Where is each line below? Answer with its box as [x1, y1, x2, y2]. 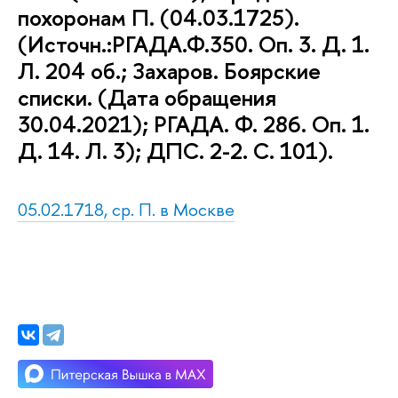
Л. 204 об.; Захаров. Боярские [18, 54, 321, 86]
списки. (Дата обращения [18, 81, 276, 113]
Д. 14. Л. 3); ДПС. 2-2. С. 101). [18, 134, 333, 166]
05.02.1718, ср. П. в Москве [18, 196, 235, 221]
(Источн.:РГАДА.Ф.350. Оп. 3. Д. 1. [18, 28, 370, 60]
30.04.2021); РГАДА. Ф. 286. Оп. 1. [18, 107, 370, 139]
